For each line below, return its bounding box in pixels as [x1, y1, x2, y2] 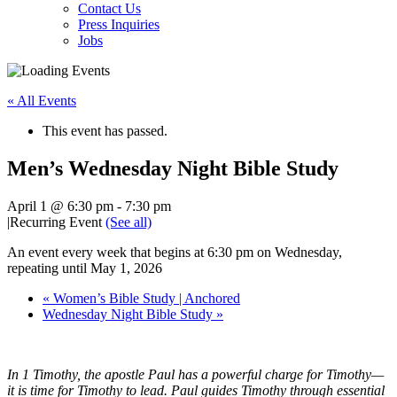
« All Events [7, 92, 76, 108]
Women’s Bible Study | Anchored [50, 290, 240, 306]
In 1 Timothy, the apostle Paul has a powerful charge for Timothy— [7, 366, 384, 382]
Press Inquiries [78, 16, 160, 32]
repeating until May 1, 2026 [7, 260, 162, 276]
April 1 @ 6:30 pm [7, 198, 113, 214]
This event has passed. [43, 122, 167, 138]
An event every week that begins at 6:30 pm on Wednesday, [7, 244, 342, 260]
